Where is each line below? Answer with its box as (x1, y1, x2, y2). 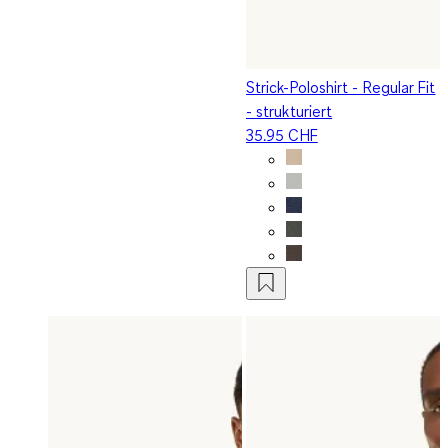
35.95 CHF (246, 124, 318, 145)
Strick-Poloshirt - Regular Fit (246, 76, 436, 97)
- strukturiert (246, 100, 333, 121)
